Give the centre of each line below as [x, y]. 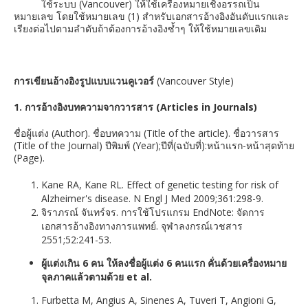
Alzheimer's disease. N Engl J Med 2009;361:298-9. [152, 198]
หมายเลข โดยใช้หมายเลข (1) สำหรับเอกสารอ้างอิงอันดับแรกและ [152, 16]
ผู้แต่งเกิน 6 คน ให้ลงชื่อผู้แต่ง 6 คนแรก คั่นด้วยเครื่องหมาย [164, 263]
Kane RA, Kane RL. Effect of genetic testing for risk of [160, 185]
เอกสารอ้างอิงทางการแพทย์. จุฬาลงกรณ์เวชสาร [142, 226]
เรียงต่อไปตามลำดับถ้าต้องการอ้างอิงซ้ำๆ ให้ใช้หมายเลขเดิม [140, 29]
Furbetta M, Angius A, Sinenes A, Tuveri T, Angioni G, [159, 300]
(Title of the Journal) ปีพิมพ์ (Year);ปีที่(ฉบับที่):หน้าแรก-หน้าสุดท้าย [154, 145]
